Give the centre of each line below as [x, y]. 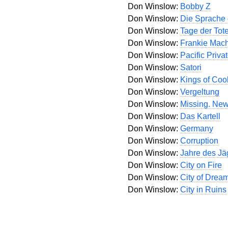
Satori [191, 67]
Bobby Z [195, 6]
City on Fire [201, 165]
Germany [196, 129]
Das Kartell [200, 116]
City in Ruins [203, 190]
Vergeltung [199, 92]
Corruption [199, 141]
